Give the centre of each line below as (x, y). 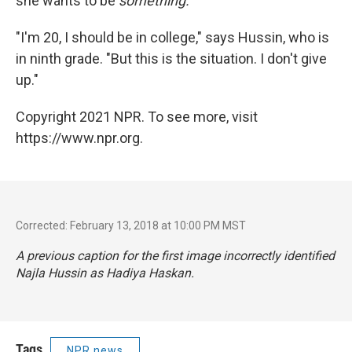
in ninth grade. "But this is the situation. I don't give (171, 58)
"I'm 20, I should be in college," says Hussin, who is (172, 37)
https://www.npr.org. (79, 137)
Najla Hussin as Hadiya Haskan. (105, 273)
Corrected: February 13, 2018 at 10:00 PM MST (131, 225)
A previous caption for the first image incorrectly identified (175, 255)
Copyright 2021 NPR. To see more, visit (137, 116)
